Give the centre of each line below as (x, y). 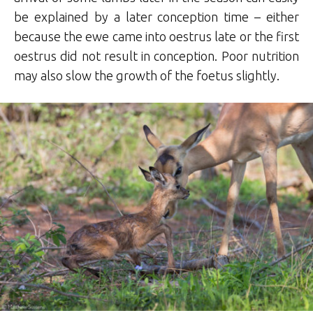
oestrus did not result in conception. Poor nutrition (156, 56)
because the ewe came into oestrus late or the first (156, 36)
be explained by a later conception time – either (156, 16)
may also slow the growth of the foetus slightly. (147, 75)
